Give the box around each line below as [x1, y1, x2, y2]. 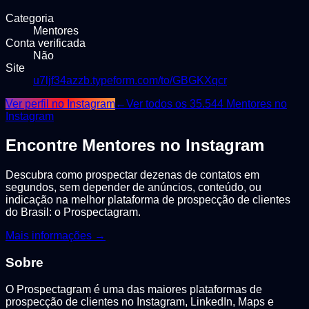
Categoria [6, 12, 54, 24]
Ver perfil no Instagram [6, 97, 115, 110]
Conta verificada [6, 37, 86, 49]
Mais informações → [6, 230, 106, 242]
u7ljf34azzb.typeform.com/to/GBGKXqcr [33, 74, 227, 86]
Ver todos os [126, 97, 190, 110]
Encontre [6, 136, 82, 155]
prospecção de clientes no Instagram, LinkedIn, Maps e [6, 295, 274, 308]
